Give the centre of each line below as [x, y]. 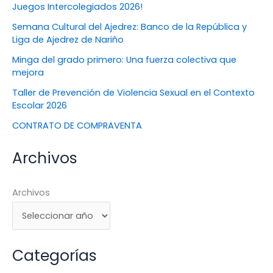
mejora [28, 73]
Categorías [55, 255]
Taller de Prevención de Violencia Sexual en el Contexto [133, 93]
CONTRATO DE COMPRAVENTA [77, 126]
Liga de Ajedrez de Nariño [68, 40]
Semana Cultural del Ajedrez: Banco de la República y [129, 27]
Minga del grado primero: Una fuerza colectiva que [124, 60]
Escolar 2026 [40, 106]
